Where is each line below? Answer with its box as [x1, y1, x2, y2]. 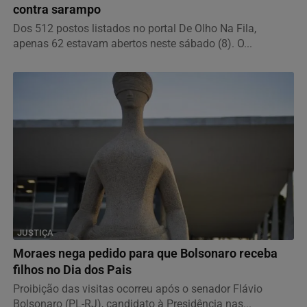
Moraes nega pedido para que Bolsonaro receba [13, 247, 278, 261]
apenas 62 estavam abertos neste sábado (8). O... [13, 37, 252, 51]
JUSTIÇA [17, 228, 53, 238]
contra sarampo [13, 3, 101, 17]
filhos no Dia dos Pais [13, 263, 132, 278]
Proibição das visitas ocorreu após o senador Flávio [13, 282, 262, 296]
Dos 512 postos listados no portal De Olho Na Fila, [13, 22, 256, 36]
